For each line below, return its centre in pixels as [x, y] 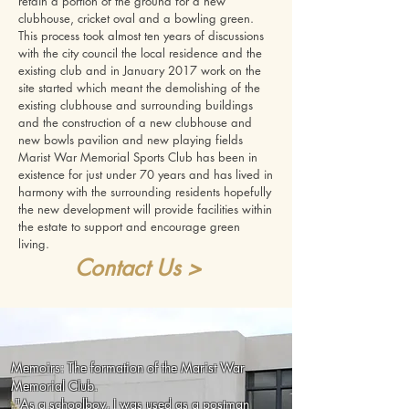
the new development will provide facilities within [145, 209]
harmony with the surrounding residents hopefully [145, 191]
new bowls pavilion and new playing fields [131, 139]
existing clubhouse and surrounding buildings [136, 105]
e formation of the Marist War [163, 367]
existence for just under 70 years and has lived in [146, 174]
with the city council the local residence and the [140, 52]
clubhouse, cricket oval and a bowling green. [136, 18]
